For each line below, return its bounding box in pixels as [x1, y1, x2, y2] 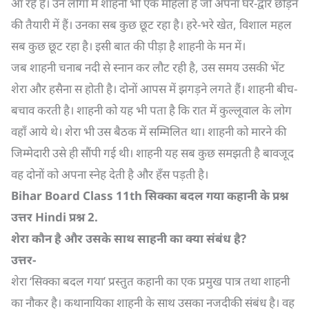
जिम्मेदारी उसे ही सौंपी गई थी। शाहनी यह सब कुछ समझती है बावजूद [11, 145, 294, 161]
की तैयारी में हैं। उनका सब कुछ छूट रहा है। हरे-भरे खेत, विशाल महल [11, 17, 292, 32]
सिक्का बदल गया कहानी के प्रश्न [145, 188, 288, 203]
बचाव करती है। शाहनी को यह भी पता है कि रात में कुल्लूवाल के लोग [11, 102, 292, 118]
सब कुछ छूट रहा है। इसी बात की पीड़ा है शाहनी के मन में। [11, 38, 246, 54]
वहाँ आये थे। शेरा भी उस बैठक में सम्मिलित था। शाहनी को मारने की [11, 123, 286, 139]
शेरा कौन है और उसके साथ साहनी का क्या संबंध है [11, 230, 241, 246]
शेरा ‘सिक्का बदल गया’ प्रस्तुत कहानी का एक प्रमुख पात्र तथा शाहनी [11, 273, 290, 289]
